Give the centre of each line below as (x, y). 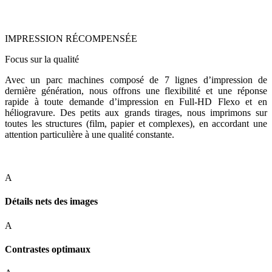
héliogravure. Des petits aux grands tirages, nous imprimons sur (136, 113)
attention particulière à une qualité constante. (90, 135)
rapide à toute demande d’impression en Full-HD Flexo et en (136, 102)
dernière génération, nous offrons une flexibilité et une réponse (136, 91)
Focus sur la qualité (42, 59)
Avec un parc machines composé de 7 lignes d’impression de (136, 80)
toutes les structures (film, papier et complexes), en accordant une (136, 124)
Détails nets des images (51, 202)
